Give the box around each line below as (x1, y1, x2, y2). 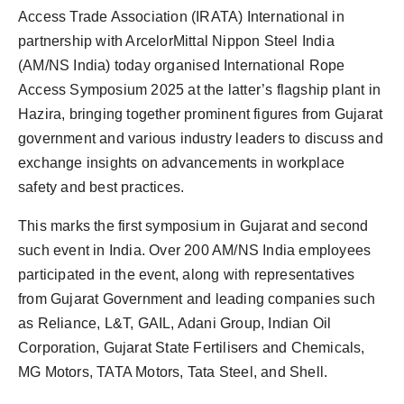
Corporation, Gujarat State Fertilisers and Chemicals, (18, 340, 365, 356)
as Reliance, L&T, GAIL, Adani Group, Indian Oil (18, 316, 332, 332)
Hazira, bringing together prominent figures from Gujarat (18, 106, 383, 123)
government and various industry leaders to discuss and (18, 131, 383, 147)
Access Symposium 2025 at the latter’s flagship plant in (18, 82, 381, 98)
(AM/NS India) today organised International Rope (18, 58, 345, 74)
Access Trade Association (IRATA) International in (18, 9, 344, 25)
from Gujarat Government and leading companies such (18, 291, 376, 308)
